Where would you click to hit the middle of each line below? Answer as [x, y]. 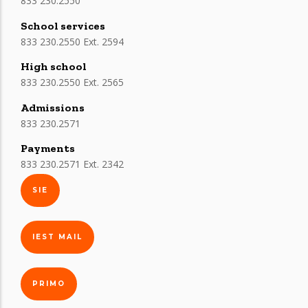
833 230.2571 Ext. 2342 [72, 164]
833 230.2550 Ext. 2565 [72, 82]
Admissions [53, 107]
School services [63, 25]
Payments [48, 148]
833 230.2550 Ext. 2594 [72, 41]
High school [54, 66]
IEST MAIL [57, 237]
